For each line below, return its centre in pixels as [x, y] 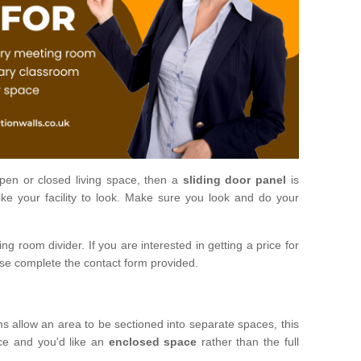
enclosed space [153, 341]
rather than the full [248, 341]
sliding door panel [234, 179]
